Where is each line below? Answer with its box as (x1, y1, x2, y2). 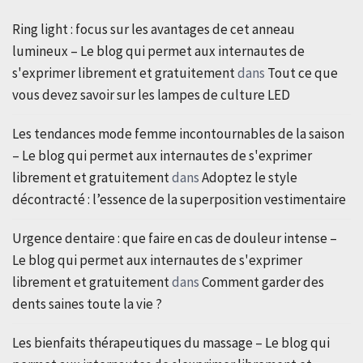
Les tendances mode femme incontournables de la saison (12, 124, 344, 143)
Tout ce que (267, 63, 338, 82)
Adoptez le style (202, 168, 297, 186)
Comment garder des (202, 272, 324, 291)
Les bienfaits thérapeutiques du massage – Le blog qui (12, 333, 330, 352)
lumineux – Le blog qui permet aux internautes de (12, 41, 305, 60)
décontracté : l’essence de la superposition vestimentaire (12, 190, 346, 208)
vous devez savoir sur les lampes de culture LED (12, 85, 290, 104)
